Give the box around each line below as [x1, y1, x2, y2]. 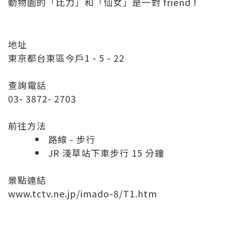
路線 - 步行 [48, 132, 95, 146]
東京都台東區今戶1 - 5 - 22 [8, 51, 125, 64]
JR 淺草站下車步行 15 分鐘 [48, 146, 164, 159]
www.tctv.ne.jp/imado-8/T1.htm [8, 186, 157, 200]
